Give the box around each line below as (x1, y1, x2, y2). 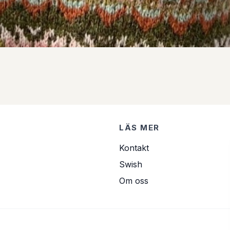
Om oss (119, 176, 148, 186)
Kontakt (119, 143, 149, 153)
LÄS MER (119, 123, 160, 132)
